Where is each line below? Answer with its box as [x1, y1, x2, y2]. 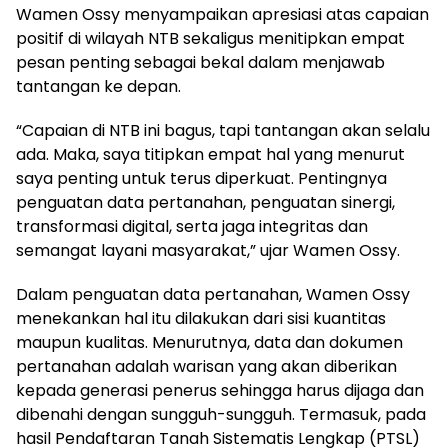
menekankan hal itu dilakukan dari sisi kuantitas [16, 307, 386, 331]
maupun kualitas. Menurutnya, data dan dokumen [16, 331, 403, 355]
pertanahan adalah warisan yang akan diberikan [16, 355, 397, 379]
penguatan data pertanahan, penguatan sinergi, [16, 191, 395, 215]
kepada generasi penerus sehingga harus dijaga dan [16, 379, 424, 403]
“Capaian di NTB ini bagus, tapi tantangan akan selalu [16, 119, 430, 143]
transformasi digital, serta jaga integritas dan [16, 215, 368, 239]
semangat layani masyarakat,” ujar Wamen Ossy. [16, 239, 400, 263]
